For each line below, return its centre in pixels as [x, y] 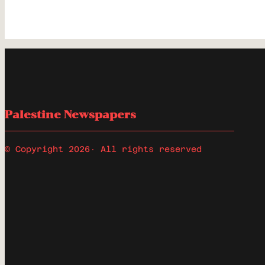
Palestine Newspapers [70, 115]
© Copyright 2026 [47, 149]
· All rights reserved [146, 149]
